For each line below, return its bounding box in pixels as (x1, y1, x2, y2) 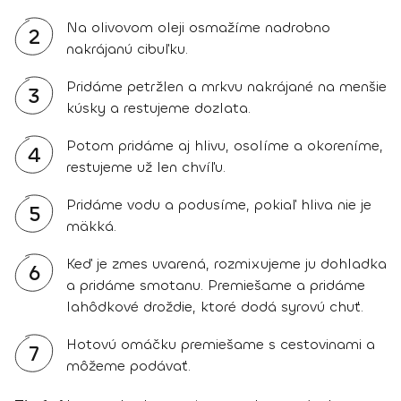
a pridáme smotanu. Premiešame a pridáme (66, 276, 365, 294)
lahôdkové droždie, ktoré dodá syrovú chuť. (66, 297, 363, 316)
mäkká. (66, 217, 116, 235)
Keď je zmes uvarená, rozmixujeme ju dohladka (66, 254, 387, 273)
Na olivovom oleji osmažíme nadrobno (66, 18, 330, 37)
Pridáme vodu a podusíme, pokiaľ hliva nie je (66, 195, 371, 214)
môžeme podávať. (66, 356, 191, 375)
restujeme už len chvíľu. (66, 158, 226, 176)
